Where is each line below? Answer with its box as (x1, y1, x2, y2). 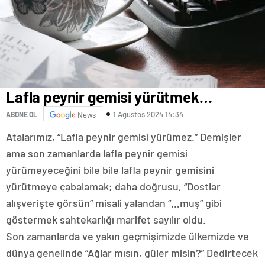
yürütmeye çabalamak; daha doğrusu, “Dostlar (6, 180, 221, 193)
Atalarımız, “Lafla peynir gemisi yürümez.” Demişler (6, 130, 241, 144)
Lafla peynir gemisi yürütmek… (6, 88, 212, 106)
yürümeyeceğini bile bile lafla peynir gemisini (6, 163, 214, 177)
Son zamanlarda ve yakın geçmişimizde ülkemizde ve (6, 230, 249, 243)
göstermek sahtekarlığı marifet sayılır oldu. (6, 213, 206, 227)
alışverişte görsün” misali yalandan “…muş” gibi (6, 196, 222, 210)
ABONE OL (6, 109, 37, 118)
